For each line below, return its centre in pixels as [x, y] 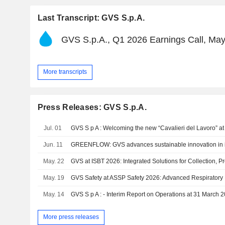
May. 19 [54, 178]
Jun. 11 [53, 144]
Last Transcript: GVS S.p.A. [91, 18]
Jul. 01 [52, 128]
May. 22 [54, 161]
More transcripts [65, 72]
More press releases [71, 217]
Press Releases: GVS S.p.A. [92, 107]
